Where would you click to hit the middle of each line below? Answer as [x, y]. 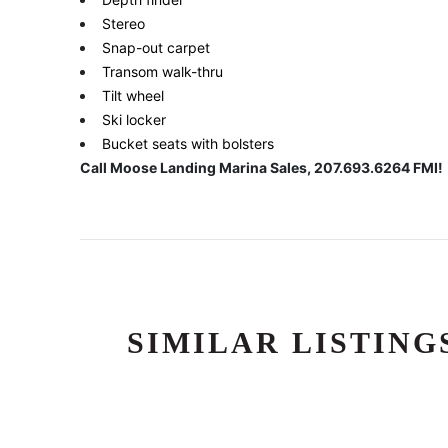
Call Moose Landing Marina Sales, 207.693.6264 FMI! [261, 168]
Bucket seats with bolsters [188, 144]
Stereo [123, 24]
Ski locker [134, 120]
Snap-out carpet [156, 48]
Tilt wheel [133, 96]
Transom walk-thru [162, 72]
